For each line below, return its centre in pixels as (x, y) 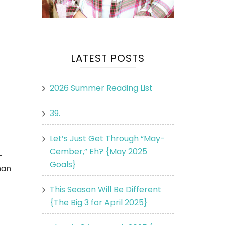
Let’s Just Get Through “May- (107, 138)
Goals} (63, 164)
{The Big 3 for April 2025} (98, 202)
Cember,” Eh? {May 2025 (98, 151)
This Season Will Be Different (105, 189)
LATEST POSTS (108, 58)
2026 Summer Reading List (101, 88)
